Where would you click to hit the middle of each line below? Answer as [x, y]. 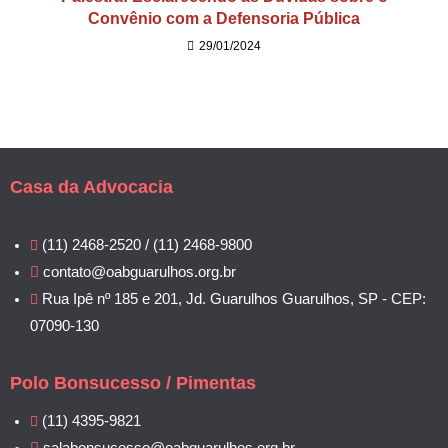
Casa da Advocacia [91, 187]
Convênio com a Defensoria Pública [224, 19]
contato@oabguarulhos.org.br [139, 272]
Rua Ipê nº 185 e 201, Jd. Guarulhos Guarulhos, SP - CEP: [234, 299]
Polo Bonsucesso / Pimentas [133, 383]
